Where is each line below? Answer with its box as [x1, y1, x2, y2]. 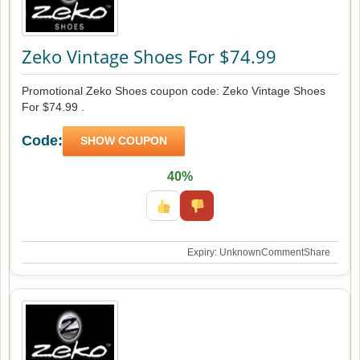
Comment [261, 246, 304, 258]
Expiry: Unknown [187, 246, 261, 258]
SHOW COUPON [80, 133, 167, 147]
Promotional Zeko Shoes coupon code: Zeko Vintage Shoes [22, 84, 325, 97]
